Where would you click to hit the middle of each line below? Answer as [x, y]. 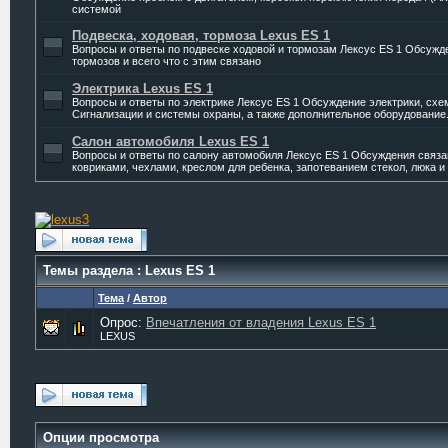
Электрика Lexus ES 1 [142, 88]
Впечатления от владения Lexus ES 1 [261, 322]
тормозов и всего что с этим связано [166, 61]
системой [96, 9]
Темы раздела [88, 270]
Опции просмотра [101, 437]
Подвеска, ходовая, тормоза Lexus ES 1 [201, 35]
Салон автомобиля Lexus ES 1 [170, 141]
